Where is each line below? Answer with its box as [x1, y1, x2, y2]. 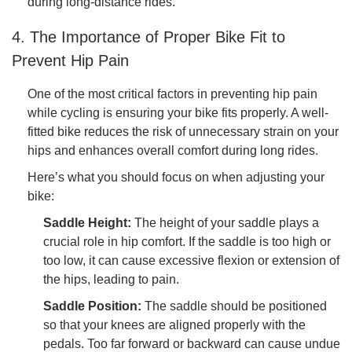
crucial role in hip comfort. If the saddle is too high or [43, 235, 331, 249]
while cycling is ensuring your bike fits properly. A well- [27, 106, 328, 120]
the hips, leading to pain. [43, 273, 179, 287]
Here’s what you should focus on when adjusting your [27, 170, 324, 185]
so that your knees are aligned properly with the [43, 318, 306, 332]
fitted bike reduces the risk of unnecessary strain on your [27, 125, 339, 139]
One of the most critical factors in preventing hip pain [27, 87, 317, 101]
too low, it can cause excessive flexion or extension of [43, 254, 339, 268]
